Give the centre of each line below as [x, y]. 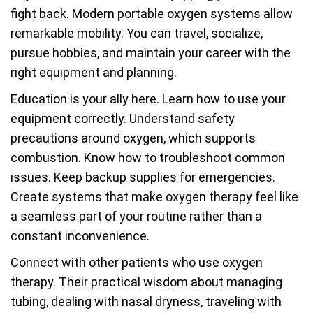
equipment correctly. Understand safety [123, 118]
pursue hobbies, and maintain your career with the [151, 53]
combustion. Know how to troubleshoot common [148, 158]
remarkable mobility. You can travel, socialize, [137, 33]
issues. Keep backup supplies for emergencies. [143, 177]
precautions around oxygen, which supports [133, 138]
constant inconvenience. [80, 236]
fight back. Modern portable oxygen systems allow [152, 14]
